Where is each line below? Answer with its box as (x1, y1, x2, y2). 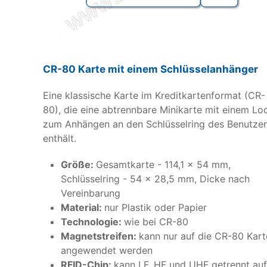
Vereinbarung (61, 187, 120, 199)
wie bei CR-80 (124, 215, 188, 228)
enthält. (43, 132, 76, 144)
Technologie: (61, 215, 124, 228)
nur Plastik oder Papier (104, 201, 207, 213)
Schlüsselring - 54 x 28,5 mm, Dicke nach (61, 172, 250, 185)
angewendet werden (61, 244, 153, 256)
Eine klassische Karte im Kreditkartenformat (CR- (43, 89, 265, 101)
